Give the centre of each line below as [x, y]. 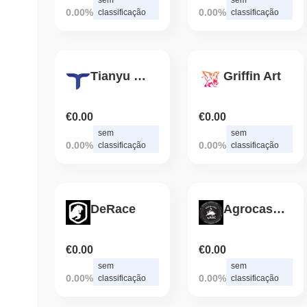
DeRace [113, 209]
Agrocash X [279, 209]
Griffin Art [253, 76]
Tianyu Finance [140, 76]
